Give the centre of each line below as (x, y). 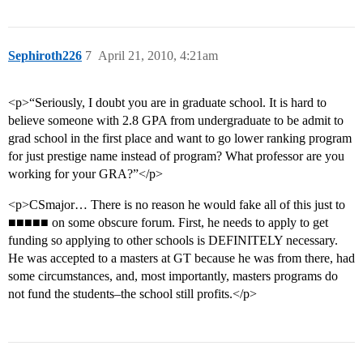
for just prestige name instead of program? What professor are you (176, 156)
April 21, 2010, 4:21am (158, 56)
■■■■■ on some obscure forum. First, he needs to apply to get (168, 223)
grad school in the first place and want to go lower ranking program (180, 139)
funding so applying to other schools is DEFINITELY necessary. (173, 241)
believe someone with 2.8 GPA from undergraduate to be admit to (176, 121)
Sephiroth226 (45, 56)
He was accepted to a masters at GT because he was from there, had (181, 258)
